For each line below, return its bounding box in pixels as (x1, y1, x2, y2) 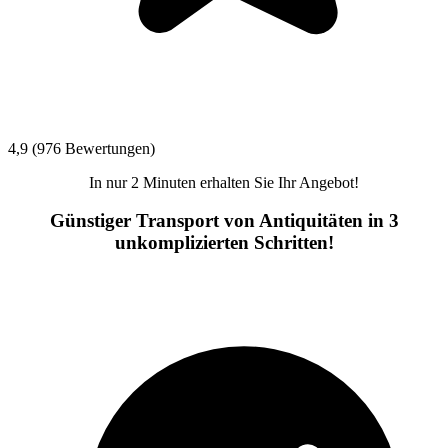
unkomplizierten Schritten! (114, 232, 334, 254)
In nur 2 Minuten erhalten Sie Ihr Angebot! (89, 173, 359, 191)
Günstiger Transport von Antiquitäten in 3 (49, 210, 399, 232)
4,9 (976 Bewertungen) (8, 139, 155, 157)
